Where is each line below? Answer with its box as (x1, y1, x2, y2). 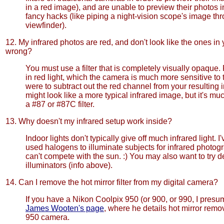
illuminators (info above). (25, 161, 112, 169)
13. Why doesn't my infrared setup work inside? (5, 117, 172, 125)
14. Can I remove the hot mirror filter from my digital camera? (5, 178, 218, 186)
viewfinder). (25, 21, 66, 29)
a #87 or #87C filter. (25, 100, 94, 108)
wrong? (5, 47, 32, 55)
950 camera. (25, 213, 69, 221)
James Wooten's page (25, 204, 104, 212)
